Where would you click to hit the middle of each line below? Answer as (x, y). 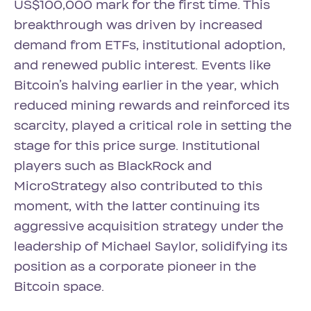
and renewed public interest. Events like (142, 65)
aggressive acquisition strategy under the (149, 226)
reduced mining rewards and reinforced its (152, 106)
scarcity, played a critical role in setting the (153, 126)
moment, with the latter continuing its (137, 206)
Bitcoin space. (59, 287)
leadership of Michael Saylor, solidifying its (151, 246)
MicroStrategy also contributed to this (138, 186)
